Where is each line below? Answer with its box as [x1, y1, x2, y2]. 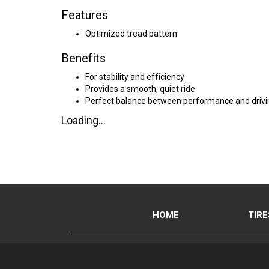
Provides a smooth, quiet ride [85, 84, 195, 94]
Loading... [61, 114, 106, 127]
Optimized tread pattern [85, 29, 177, 38]
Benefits [61, 51, 106, 65]
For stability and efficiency [85, 72, 184, 82]
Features [61, 8, 108, 22]
